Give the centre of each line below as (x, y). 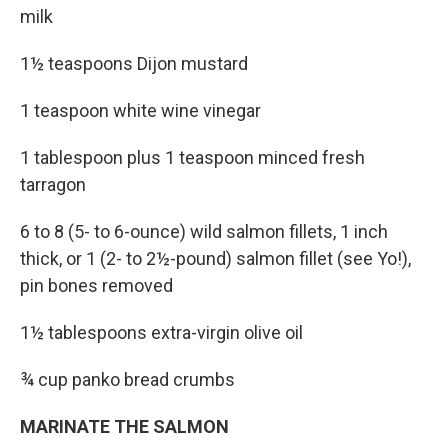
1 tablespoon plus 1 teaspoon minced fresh (192, 157)
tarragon (53, 184)
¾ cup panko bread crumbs (127, 379)
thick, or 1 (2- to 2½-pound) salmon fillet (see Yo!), (215, 258)
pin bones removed (96, 285)
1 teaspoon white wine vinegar (140, 110)
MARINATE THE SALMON (124, 426)
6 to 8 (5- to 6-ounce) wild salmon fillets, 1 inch (204, 231)
